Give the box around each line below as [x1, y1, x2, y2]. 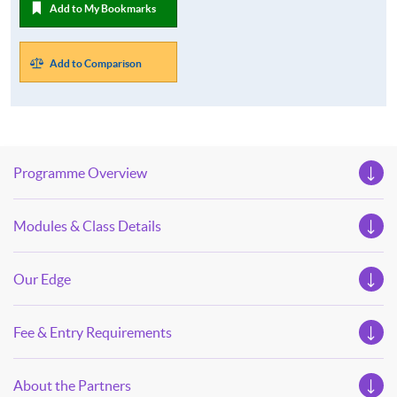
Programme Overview [13, 165, 147, 182]
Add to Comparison [49, 57, 142, 69]
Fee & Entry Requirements [13, 324, 172, 341]
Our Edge [13, 271, 71, 288]
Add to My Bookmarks [49, 2, 156, 14]
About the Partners [13, 378, 131, 394]
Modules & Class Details [13, 218, 161, 235]
